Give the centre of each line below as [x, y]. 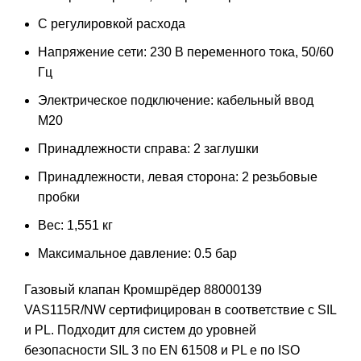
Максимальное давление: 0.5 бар [137, 253]
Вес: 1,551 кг [75, 225]
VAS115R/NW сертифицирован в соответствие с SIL [180, 309]
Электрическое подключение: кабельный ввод [176, 100]
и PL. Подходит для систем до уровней [140, 330]
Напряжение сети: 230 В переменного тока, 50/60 [186, 52]
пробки [59, 197]
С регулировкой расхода [112, 23]
